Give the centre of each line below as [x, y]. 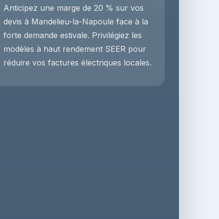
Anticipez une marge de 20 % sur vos [74, 8]
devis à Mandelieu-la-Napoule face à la [76, 22]
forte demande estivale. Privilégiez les [73, 35]
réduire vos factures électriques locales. [78, 63]
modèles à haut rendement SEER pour [75, 49]
